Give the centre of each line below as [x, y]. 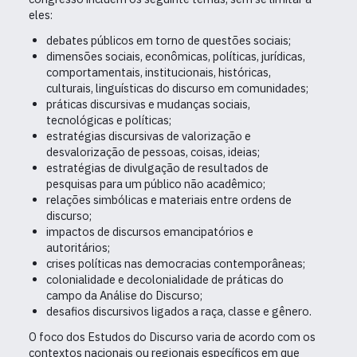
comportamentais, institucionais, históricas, [158, 73]
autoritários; [78, 248]
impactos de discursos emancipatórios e [149, 232]
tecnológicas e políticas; [108, 120]
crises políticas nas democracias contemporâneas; [175, 264]
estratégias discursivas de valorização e [148, 136]
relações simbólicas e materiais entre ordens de [169, 200]
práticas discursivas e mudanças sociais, [148, 104]
